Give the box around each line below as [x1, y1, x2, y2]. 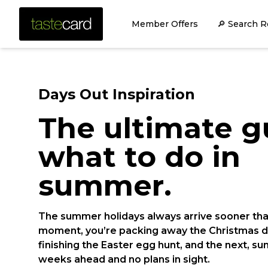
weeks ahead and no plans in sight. [38, 253, 210, 265]
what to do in [38, 139, 240, 174]
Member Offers [132, 19, 198, 29]
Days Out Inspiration [38, 85, 195, 103]
